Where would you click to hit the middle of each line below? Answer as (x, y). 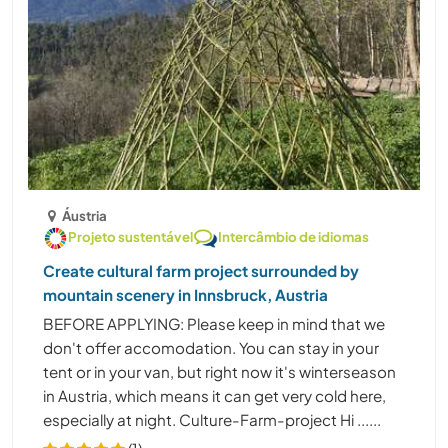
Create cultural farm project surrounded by (201, 270)
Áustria (85, 215)
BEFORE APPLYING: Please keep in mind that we (214, 323)
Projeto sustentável (130, 236)
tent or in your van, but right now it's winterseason (219, 371)
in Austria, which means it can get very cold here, (214, 395)
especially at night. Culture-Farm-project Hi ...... (212, 419)
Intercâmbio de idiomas (293, 236)
